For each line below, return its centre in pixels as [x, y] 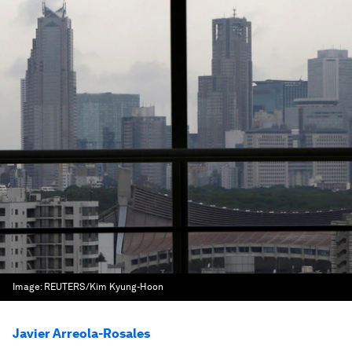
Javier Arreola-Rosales [81, 334]
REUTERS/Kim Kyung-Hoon [104, 287]
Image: [28, 287]
